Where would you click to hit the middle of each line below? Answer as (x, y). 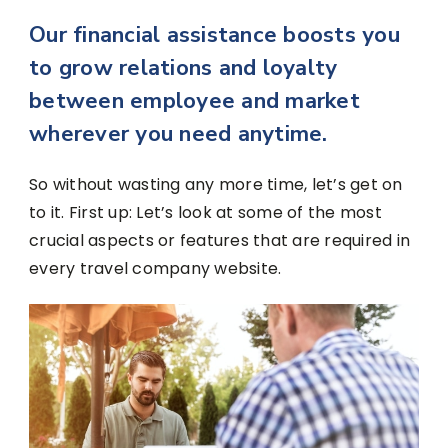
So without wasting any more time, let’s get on (216, 184)
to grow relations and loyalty (183, 67)
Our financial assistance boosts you (214, 34)
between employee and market (194, 100)
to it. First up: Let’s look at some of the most (205, 212)
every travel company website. (155, 268)
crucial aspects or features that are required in (219, 240)
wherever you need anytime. (178, 133)
